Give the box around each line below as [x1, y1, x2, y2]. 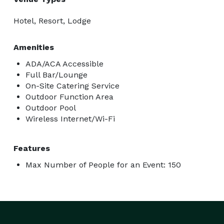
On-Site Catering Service [25, 80, 119, 90]
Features [13, 143, 50, 153]
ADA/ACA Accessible [25, 58, 103, 68]
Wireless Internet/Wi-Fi [25, 113, 115, 123]
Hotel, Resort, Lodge [13, 15, 91, 25]
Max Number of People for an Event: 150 [25, 159, 181, 169]
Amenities [13, 42, 54, 52]
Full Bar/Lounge [25, 69, 87, 79]
